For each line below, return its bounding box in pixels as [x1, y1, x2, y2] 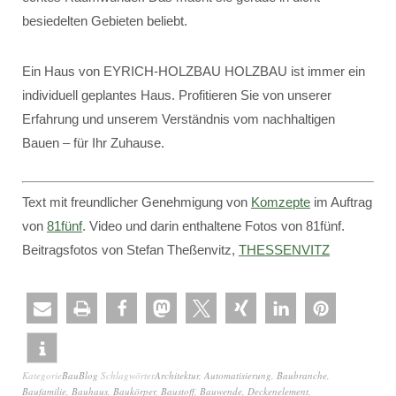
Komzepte [251, 194, 310, 209]
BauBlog [62, 369, 98, 382]
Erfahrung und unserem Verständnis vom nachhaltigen [22, 111, 335, 126]
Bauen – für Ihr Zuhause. [22, 135, 164, 150]
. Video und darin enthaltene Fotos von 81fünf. [82, 218, 345, 233]
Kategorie [22, 369, 62, 382]
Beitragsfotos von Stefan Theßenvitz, [22, 242, 239, 257]
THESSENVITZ [239, 242, 330, 257]
